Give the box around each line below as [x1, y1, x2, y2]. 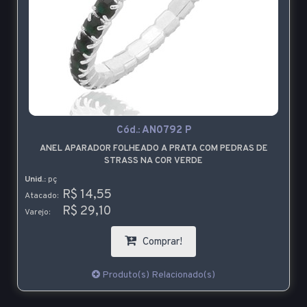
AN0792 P [141, 124, 191, 137]
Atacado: [25, 191, 58, 201]
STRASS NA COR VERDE [104, 156, 203, 167]
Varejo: [25, 207, 50, 218]
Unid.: [25, 174, 46, 185]
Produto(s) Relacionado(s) [100, 269, 215, 281]
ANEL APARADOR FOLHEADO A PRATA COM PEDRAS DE [39, 143, 268, 154]
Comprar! [140, 236, 182, 249]
